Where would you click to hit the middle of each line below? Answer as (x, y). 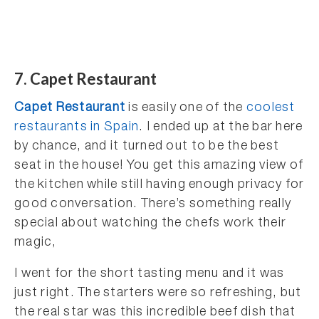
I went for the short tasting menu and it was (150, 274)
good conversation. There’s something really (153, 204)
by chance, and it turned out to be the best (147, 147)
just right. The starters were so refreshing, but (158, 293)
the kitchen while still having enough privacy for (159, 185)
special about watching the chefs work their (151, 224)
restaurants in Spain (77, 127)
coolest (271, 108)
